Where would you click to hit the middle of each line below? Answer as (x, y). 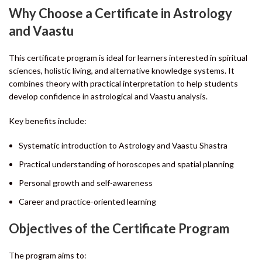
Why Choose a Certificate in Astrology (120, 13)
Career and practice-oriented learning (87, 201)
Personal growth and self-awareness (86, 182)
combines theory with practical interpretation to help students (123, 83)
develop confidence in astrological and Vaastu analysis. (108, 96)
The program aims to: (48, 255)
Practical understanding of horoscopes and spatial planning (126, 164)
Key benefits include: (48, 120)
